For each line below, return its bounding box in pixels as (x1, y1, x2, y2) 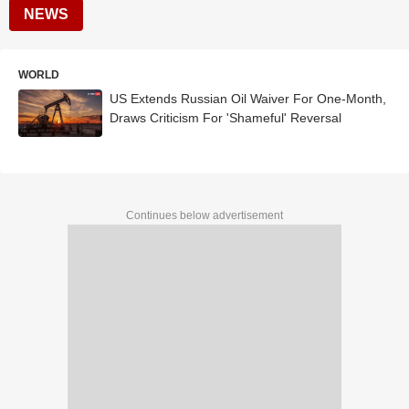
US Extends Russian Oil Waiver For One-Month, (110, 91, 386, 106)
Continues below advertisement (126, 208, 283, 222)
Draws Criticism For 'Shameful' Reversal (110, 110, 341, 125)
